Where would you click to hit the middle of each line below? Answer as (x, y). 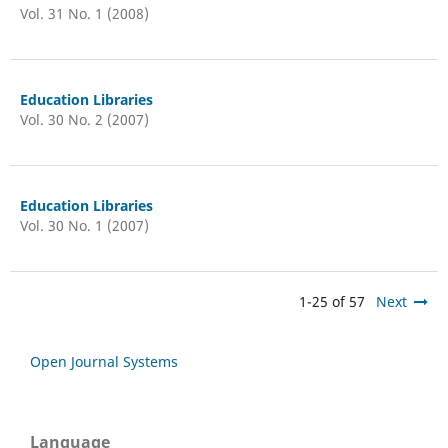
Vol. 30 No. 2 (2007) (84, 119)
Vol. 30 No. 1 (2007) (84, 225)
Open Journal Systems (104, 361)
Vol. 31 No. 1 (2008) (84, 13)
